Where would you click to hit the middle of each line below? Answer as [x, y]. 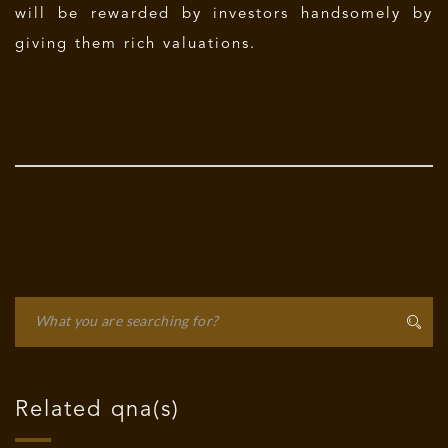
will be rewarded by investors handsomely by [224, 14]
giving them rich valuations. [135, 44]
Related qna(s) [97, 410]
